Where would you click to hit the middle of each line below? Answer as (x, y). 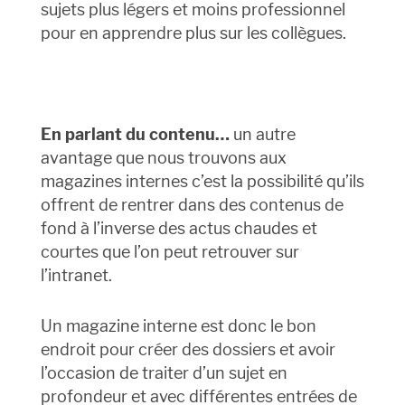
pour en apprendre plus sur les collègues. (193, 33)
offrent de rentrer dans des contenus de (192, 205)
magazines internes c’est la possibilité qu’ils (202, 182)
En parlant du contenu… (135, 135)
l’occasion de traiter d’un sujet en (164, 373)
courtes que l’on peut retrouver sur (170, 252)
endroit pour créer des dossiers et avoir (188, 350)
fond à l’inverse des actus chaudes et (179, 229)
